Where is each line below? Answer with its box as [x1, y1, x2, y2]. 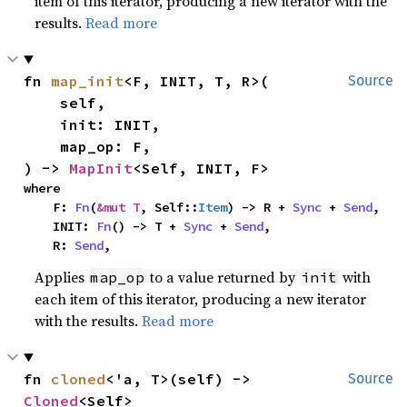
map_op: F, [24, 137, 61, 155]
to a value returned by [146, 267, 300, 287]
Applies [35, 267, 89, 287]
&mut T [96, 199, 141, 215]
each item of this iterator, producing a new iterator [35, 289, 367, 309]
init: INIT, [24, 115, 61, 134]
